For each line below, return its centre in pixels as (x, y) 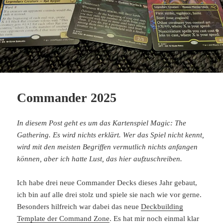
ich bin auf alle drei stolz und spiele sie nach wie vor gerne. (110, 194)
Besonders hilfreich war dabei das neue (79, 206)
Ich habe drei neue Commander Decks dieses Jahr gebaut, (107, 182)
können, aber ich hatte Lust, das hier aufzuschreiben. (100, 159)
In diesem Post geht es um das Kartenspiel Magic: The (102, 123)
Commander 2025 (67, 98)
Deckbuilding (162, 206)
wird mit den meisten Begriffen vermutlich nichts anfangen (108, 147)
